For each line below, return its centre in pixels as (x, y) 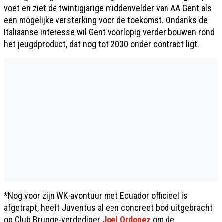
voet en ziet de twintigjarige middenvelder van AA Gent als (108, 8)
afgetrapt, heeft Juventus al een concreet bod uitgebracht (108, 207)
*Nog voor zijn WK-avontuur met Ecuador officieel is (96, 195)
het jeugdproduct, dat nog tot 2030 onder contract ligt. (102, 44)
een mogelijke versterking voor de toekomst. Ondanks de (106, 20)
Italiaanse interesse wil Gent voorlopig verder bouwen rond (109, 32)
